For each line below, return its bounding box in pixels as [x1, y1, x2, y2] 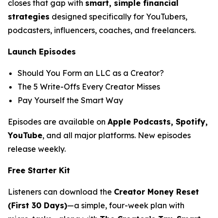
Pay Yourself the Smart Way [18, 95, 123, 105]
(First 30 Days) [8, 200, 67, 210]
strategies [8, 11, 50, 21]
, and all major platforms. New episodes [42, 130, 191, 140]
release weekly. [8, 144, 66, 154]
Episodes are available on [8, 116, 108, 127]
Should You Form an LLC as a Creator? [18, 68, 164, 78]
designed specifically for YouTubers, [50, 11, 187, 21]
